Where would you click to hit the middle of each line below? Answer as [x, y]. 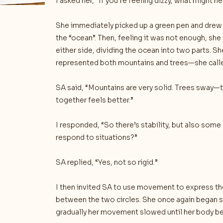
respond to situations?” [97, 137]
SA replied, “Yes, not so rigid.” [107, 162]
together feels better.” [95, 100]
